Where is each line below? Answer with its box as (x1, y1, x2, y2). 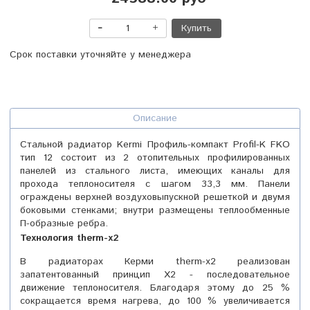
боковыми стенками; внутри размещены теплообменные (20, 203, 290, 218)
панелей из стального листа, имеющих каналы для (20, 164, 290, 179)
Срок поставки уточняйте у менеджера (10, 48, 191, 62)
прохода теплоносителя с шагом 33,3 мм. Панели (20, 177, 290, 192)
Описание (133, 111, 177, 126)
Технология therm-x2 (20, 232, 119, 246)
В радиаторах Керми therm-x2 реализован (20, 255, 290, 269)
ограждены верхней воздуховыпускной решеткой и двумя (20, 190, 290, 205)
